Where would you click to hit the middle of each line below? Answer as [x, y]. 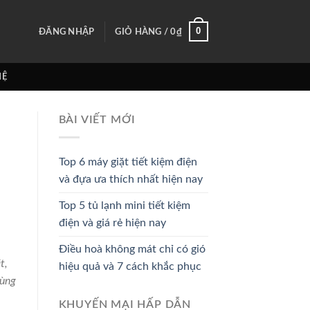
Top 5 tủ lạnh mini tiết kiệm [124, 205]
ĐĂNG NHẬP [67, 31]
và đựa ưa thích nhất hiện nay [130, 179]
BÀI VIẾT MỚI [97, 120]
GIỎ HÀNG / [143, 31]
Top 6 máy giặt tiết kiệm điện [128, 162]
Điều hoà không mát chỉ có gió [132, 249]
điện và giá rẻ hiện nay [112, 222]
